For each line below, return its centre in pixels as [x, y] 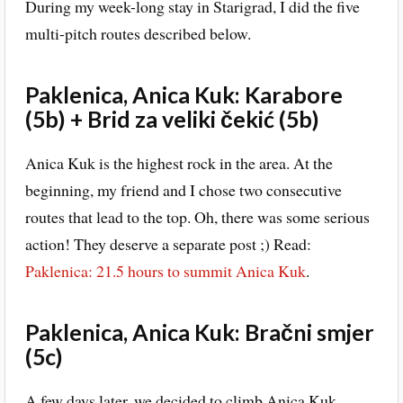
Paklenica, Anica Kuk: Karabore [184, 94]
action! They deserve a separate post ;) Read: [168, 243]
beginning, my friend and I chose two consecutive [183, 189]
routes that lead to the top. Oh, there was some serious [197, 216]
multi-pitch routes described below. [138, 33]
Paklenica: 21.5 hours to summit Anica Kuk [165, 270]
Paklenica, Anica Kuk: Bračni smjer [199, 331]
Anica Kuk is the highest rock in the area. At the [179, 162]
